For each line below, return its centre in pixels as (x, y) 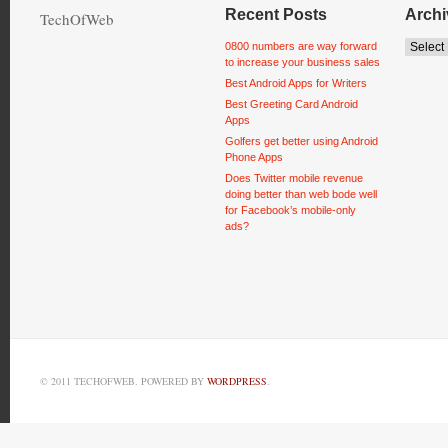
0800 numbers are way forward (301, 46)
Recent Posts (276, 14)
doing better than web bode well (301, 194)
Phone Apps (254, 157)
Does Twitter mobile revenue (294, 178)
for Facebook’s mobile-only (290, 210)
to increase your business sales (302, 62)
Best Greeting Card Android (291, 104)
